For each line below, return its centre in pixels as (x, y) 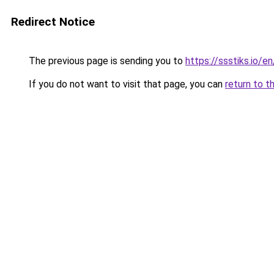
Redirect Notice (53, 22)
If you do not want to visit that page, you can (126, 84)
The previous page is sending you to (106, 61)
